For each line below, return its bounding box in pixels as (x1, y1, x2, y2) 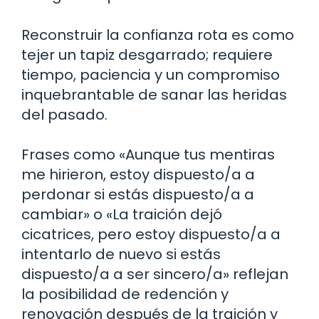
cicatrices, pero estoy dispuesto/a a (21, 224, 281, 244)
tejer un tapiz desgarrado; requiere (21, 44, 273, 65)
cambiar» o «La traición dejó (21, 204, 222, 224)
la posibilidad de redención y (21, 283, 229, 304)
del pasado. (21, 104, 108, 125)
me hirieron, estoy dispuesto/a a (21, 164, 255, 184)
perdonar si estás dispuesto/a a (21, 184, 254, 204)
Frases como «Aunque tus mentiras (21, 144, 275, 164)
